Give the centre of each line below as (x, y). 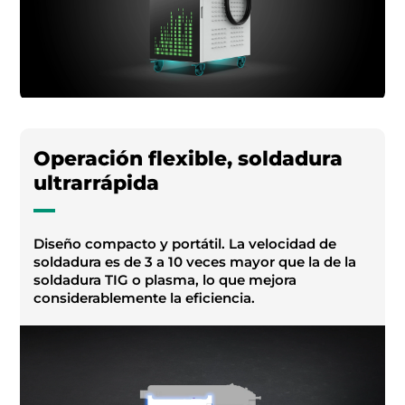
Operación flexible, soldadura (188, 158)
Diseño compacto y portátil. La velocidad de (185, 243)
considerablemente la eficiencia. (145, 297)
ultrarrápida (97, 183)
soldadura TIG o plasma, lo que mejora (165, 279)
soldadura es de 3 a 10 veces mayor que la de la (195, 261)
